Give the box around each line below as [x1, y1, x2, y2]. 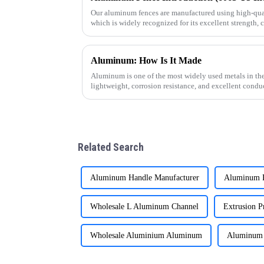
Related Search [78, 141, 144, 154]
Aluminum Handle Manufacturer [90, 173, 199, 182]
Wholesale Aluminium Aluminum [90, 230, 202, 240]
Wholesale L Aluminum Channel [90, 202, 199, 211]
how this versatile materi [91, 91, 169, 101]
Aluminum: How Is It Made [91, 55, 202, 66]
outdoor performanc [91, 28, 154, 38]
